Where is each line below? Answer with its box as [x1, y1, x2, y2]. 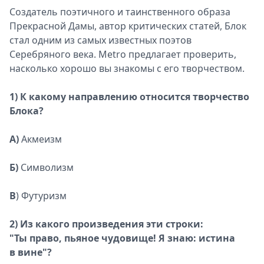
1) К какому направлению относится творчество [9, 90, 249, 103]
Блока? [9, 104, 44, 117]
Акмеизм [19, 133, 62, 146]
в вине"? [9, 246, 52, 259]
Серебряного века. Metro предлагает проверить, [9, 48, 236, 61]
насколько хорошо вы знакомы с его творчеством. [9, 62, 245, 75]
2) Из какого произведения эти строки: [9, 217, 203, 230]
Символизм [18, 161, 74, 174]
